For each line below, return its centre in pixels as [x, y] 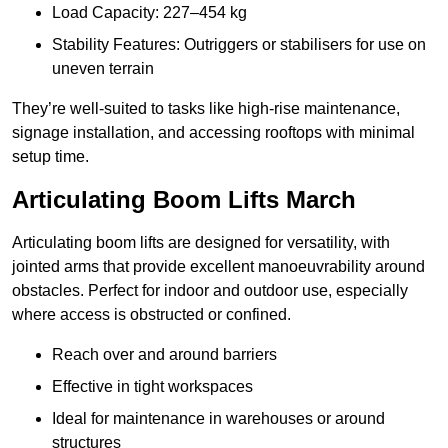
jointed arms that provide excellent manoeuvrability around [218, 267]
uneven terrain [103, 69]
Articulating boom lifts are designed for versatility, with [201, 243]
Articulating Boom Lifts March [184, 200]
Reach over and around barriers [164, 355]
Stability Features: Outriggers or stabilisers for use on [239, 45]
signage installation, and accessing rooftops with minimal [213, 133]
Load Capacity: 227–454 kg [149, 13]
